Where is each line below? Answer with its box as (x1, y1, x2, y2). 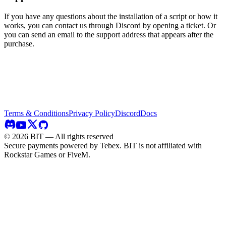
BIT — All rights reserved (28, 132, 114, 141)
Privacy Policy (69, 108, 115, 118)
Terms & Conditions (4, 108, 69, 118)
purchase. (4, 39, 34, 48)
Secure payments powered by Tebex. (4, 141, 124, 150)
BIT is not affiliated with (124, 141, 202, 150)
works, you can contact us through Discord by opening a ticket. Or (4, 21, 216, 30)
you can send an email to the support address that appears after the (4, 30, 213, 39)
